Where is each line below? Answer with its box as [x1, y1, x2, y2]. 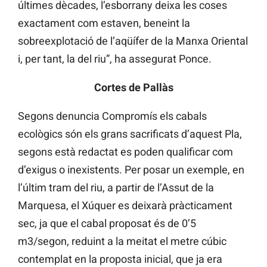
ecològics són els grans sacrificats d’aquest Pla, [18, 128, 242, 141]
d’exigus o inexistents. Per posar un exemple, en [18, 163, 244, 176]
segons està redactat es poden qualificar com [18, 145, 233, 159]
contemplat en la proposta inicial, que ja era [18, 253, 222, 266]
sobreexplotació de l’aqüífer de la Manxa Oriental [18, 35, 248, 48]
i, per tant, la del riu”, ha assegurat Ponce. [18, 52, 212, 66]
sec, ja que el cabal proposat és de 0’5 [18, 217, 196, 230]
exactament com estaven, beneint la [18, 17, 190, 30]
